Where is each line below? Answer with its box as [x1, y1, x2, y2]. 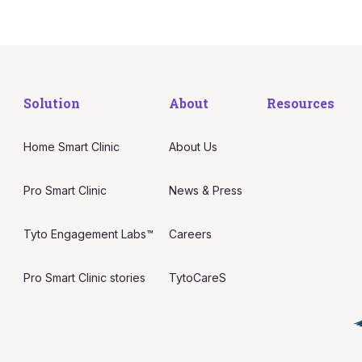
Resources [266, 95, 335, 112]
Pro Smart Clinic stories [23, 271, 145, 284]
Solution [23, 95, 80, 112]
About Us [169, 140, 218, 154]
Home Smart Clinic [23, 140, 120, 154]
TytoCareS [169, 271, 227, 284]
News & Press [169, 183, 243, 197]
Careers [169, 227, 213, 241]
